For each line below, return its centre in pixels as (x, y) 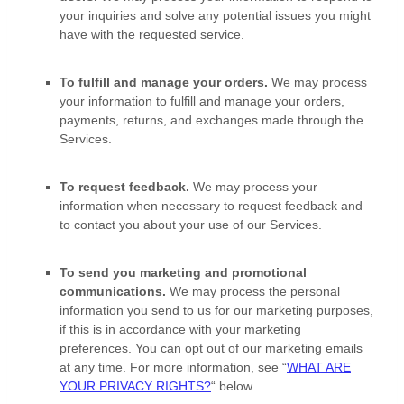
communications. (115, 292)
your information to (115, 101)
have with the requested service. (152, 35)
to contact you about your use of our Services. (191, 225)
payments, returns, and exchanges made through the (211, 120)
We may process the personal (255, 292)
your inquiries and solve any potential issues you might (215, 16)
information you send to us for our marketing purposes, (216, 311)
